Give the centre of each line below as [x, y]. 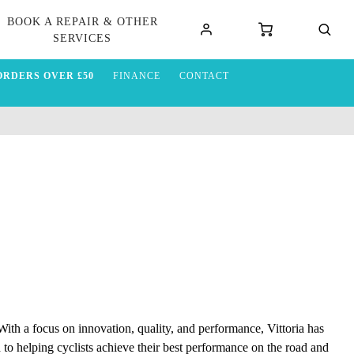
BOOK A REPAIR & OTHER [82, 21]
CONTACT [204, 76]
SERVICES [83, 38]
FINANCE [136, 76]
